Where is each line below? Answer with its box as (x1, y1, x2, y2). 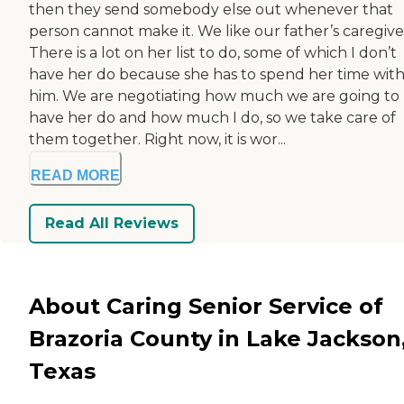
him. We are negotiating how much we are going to (29, 87, 399, 105)
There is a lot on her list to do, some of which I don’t (29, 43, 397, 61)
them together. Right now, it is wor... (29, 130, 286, 148)
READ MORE (31, 167, 120, 183)
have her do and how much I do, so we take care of (29, 108, 396, 126)
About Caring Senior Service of (29, 292, 383, 319)
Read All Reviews (45, 215, 179, 233)
